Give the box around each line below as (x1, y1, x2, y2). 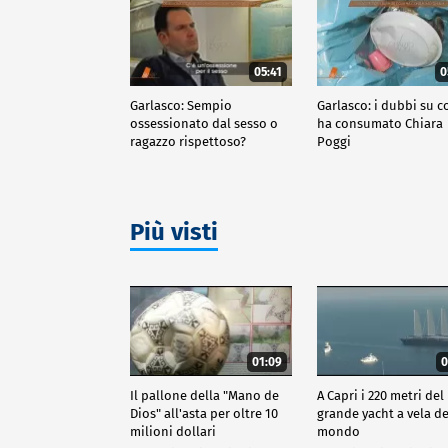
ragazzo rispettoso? (130, 133, 246, 149)
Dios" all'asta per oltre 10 (130, 405, 278, 421)
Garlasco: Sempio (130, 97, 232, 113)
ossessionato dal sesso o (130, 115, 278, 131)
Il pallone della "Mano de (130, 387, 279, 403)
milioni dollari (130, 423, 216, 439)
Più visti (130, 217, 218, 246)
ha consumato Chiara (317, 115, 444, 131)
